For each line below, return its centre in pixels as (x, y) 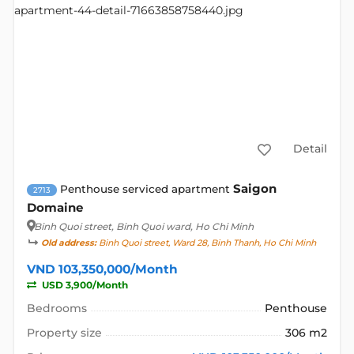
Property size (64, 332)
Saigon (254, 188)
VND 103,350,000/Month (102, 269)
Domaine (55, 207)
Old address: (68, 243)
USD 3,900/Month (83, 284)
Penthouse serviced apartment (145, 188)
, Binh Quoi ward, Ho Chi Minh (182, 226)
